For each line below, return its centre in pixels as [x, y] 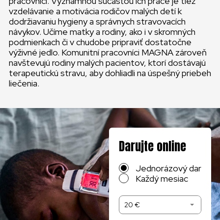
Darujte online [152, 146]
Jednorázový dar [168, 168]
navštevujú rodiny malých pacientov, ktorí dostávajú [107, 62]
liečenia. [24, 83]
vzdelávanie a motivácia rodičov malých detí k [95, 11]
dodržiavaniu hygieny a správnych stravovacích [97, 21]
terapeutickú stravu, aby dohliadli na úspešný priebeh [110, 73]
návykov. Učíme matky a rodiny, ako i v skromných [102, 31]
